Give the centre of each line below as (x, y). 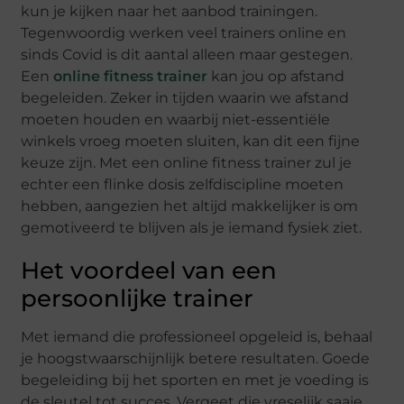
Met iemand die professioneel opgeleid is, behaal (197, 337)
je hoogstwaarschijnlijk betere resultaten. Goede (196, 359)
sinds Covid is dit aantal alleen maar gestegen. (187, 55)
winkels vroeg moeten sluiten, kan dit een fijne (191, 142)
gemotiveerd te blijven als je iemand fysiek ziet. (192, 228)
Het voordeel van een (149, 271)
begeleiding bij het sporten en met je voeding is (195, 381)
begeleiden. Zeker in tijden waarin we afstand (185, 98)
